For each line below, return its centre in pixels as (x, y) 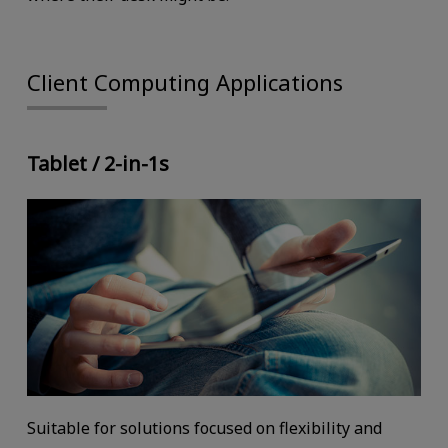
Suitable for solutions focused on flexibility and (204, 427)
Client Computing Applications (184, 81)
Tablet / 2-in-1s (97, 163)
